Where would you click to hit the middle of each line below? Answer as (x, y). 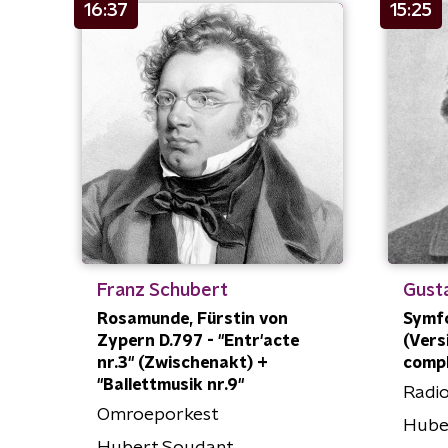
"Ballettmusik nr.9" (170, 385)
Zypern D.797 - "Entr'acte (198, 341)
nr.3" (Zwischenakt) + (182, 363)
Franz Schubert (162, 291)
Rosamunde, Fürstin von (192, 319)
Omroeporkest (158, 415)
